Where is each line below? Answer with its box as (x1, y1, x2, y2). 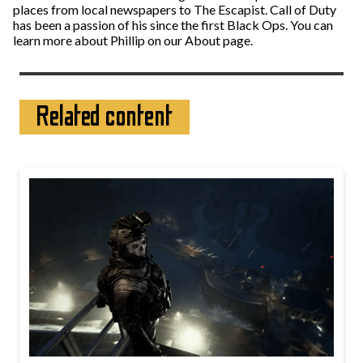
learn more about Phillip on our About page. (13, 32, 253, 48)
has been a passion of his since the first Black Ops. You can (13, 17, 333, 32)
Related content (36, 100, 173, 133)
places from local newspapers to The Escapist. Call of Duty (13, 2, 336, 17)
